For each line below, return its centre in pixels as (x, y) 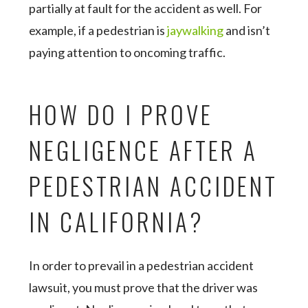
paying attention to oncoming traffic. (129, 52)
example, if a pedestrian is (98, 30)
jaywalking (196, 30)
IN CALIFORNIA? (117, 221)
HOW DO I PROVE (121, 114)
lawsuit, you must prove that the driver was (144, 287)
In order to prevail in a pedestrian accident (142, 265)
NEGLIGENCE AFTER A (144, 150)
